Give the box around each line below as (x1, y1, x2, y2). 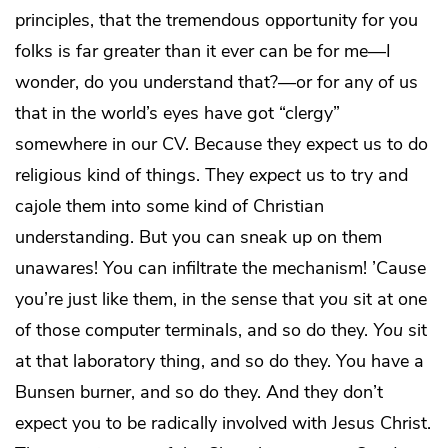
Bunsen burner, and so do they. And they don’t (15, 380, 383, 405)
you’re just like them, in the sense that (15, 287, 319, 312)
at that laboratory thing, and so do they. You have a (15, 349, 424, 374)
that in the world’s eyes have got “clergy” (15, 101, 340, 126)
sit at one (348, 287, 427, 312)
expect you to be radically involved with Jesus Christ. (15, 411, 431, 436)
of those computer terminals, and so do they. (15, 318, 373, 343)
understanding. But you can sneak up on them (15, 225, 382, 250)
